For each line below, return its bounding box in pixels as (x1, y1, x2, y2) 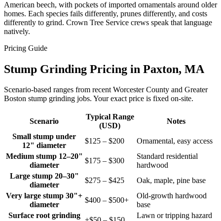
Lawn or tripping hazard (137, 211, 212, 220)
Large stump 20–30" (9, 172, 79, 181)
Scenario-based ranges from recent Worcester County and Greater (4, 85, 208, 94)
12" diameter (22, 141, 66, 150)
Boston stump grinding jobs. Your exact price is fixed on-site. (4, 94, 193, 103)
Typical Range (85, 112, 134, 121)
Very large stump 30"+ (6, 191, 82, 200)
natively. (4, 27, 30, 36)
